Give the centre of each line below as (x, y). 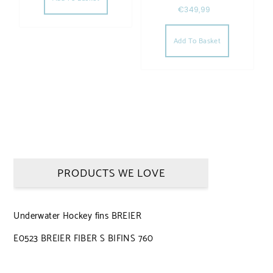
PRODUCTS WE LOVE (111, 174)
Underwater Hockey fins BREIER (78, 216)
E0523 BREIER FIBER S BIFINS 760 (83, 239)
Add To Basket (197, 41)
